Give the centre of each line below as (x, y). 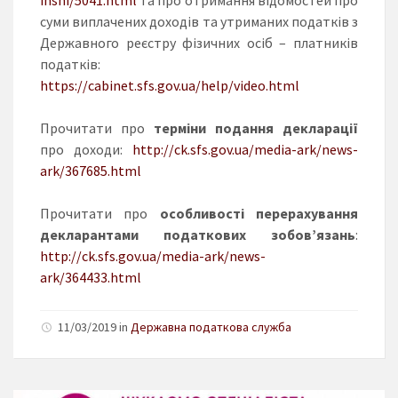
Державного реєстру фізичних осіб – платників (199, 42)
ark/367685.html (91, 170)
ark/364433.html (91, 277)
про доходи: (86, 149)
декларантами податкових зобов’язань (198, 234)
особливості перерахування (259, 213)
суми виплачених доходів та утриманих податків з (199, 21)
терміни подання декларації (256, 127)
